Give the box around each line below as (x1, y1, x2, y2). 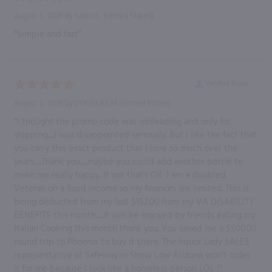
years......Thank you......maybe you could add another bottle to (14, 154, 243, 169)
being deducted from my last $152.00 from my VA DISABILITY (14, 194, 254, 209)
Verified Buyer (205, 77, 249, 90)
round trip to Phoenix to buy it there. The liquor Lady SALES (14, 234, 250, 250)
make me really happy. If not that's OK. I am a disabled (14, 168, 226, 183)
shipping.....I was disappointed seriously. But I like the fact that (14, 127, 257, 143)
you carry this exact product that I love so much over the (14, 141, 237, 156)
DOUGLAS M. (75, 97, 118, 110)
